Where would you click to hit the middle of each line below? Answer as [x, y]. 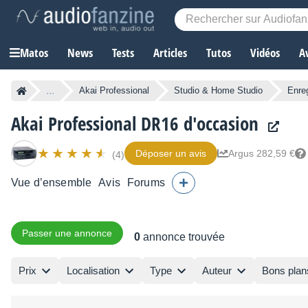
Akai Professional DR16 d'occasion [135, 124]
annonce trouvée [183, 237]
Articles [170, 53]
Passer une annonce [67, 233]
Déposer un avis [171, 154]
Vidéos [265, 53]
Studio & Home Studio [218, 91]
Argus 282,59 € [262, 154]
